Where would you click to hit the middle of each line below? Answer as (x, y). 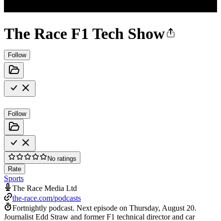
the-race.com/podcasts (47, 198)
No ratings (62, 158)
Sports (14, 178)
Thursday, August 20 (162, 208)
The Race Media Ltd (45, 188)
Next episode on (103, 208)
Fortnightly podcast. (43, 208)
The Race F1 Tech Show (84, 34)
